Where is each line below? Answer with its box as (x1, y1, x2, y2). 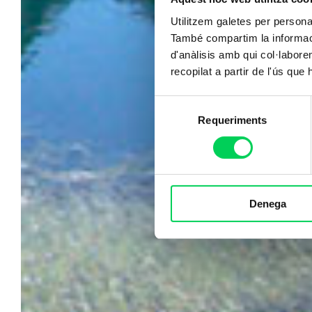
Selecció (154, 97, 194, 109)
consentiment (154, 130, 217, 143)
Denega (249, 198, 286, 210)
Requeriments (198, 114, 267, 126)
